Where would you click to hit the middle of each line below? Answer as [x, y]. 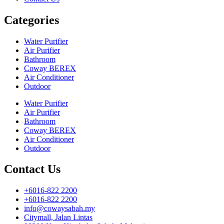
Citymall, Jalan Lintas [58, 217]
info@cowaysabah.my [59, 208]
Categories [31, 20]
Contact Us [32, 169]
